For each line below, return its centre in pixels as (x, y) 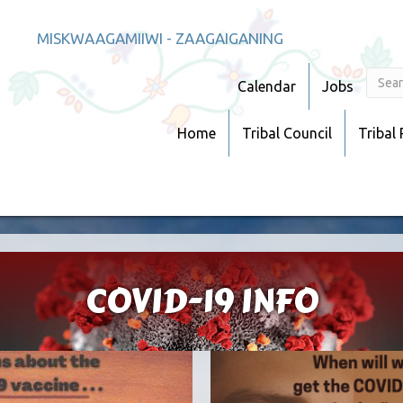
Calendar (267, 86)
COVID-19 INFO (201, 301)
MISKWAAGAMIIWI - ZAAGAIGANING (160, 38)
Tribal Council (287, 133)
